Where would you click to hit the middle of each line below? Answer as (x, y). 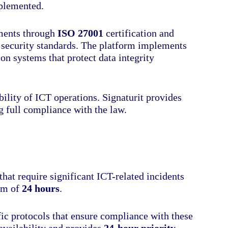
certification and (139, 33)
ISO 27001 (81, 33)
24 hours (41, 188)
